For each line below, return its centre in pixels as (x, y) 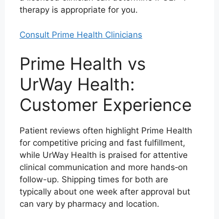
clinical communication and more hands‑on (104, 167)
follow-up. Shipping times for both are (94, 179)
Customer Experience (106, 105)
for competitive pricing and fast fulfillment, (102, 143)
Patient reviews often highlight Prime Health (106, 131)
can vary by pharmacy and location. (89, 204)
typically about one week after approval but (105, 192)
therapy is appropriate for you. (79, 10)
